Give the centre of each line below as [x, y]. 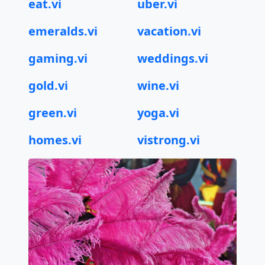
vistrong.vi [169, 140]
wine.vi [158, 85]
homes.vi [55, 140]
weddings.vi [173, 58]
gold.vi [48, 85]
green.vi [53, 113]
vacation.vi [169, 31]
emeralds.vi [63, 31]
